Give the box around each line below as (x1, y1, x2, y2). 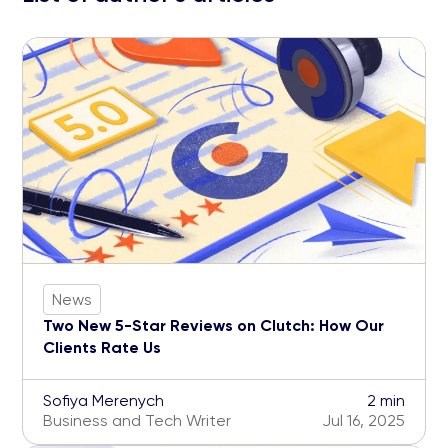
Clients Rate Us (43, 338, 161, 358)
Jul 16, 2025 (322, 411, 405, 431)
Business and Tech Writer (43, 411, 231, 431)
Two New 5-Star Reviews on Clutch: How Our (43, 316, 384, 336)
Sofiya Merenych (43, 391, 164, 411)
